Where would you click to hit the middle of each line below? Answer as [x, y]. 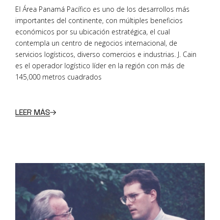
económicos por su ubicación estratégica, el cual [93, 32]
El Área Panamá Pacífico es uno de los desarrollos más [103, 9]
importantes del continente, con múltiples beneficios [99, 21]
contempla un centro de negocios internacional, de [96, 43]
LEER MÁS [33, 112]
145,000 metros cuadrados [59, 77]
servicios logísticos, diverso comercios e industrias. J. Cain [106, 55]
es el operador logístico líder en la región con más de [100, 66]
